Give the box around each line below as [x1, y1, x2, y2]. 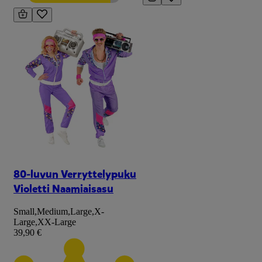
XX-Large [37, 217, 76, 227]
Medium [37, 206, 68, 217]
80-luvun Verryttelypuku [13, 166, 136, 181]
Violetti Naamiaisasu [13, 181, 113, 196]
